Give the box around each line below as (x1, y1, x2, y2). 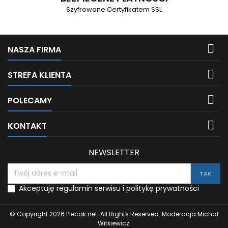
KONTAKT (8, 120, 47, 132)
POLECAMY (8, 94, 52, 106)
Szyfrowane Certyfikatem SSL (66, 4, 162, 14)
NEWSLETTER (89, 146, 139, 158)
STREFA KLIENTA (8, 69, 71, 81)
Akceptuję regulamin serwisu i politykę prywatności (19, 183, 199, 193)
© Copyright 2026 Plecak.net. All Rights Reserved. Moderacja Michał (10, 209, 218, 218)
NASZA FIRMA (8, 43, 61, 55)
